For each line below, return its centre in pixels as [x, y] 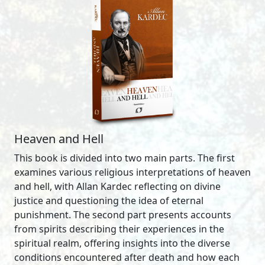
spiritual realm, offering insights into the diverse [122, 243]
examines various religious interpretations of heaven [132, 172]
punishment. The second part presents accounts [123, 215]
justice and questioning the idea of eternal [109, 201]
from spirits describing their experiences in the [119, 229]
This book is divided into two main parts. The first [125, 158]
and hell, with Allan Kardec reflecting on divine [117, 187]
